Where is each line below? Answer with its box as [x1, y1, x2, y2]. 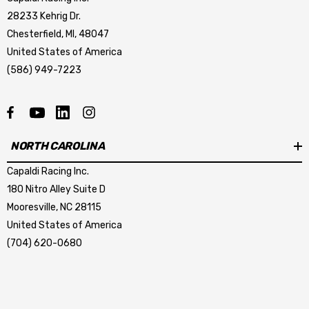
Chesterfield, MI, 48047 [7, 28, 109, 40]
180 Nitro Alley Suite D [7, 183, 106, 195]
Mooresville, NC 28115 [7, 201, 101, 213]
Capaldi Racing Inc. [7, 165, 89, 177]
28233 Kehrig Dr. [7, 10, 81, 22]
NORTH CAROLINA [10, 139, 105, 153]
